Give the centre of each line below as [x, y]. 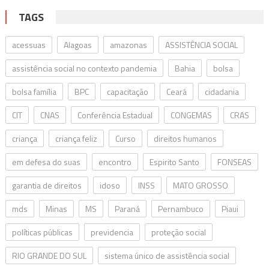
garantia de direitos [47, 185]
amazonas [128, 44]
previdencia [112, 232]
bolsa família [34, 91]
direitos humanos [185, 138]
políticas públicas [42, 232]
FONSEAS [234, 162]
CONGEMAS [191, 115]
